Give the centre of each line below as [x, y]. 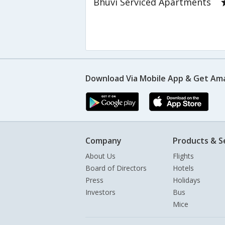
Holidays [187, 180]
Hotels [183, 168]
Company [103, 141]
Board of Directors [116, 168]
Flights [183, 156]
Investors [100, 192]
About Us [100, 156]
